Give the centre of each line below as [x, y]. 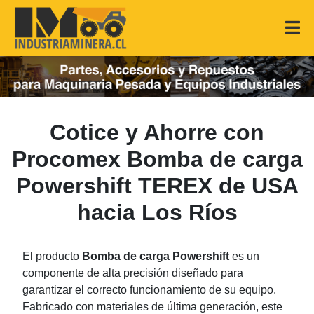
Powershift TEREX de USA [157, 186]
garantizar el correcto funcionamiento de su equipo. [149, 290]
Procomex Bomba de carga [157, 159]
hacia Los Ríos [157, 213]
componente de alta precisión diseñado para [133, 273]
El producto [52, 257]
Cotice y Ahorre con [157, 133]
